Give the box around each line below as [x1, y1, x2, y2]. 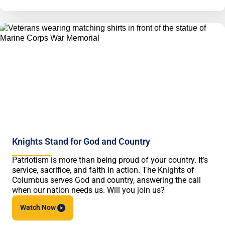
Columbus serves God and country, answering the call [12, 175, 201, 185]
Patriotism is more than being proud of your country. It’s [12, 155, 208, 165]
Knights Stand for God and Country [12, 136, 150, 147]
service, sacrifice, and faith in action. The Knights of [12, 165, 194, 175]
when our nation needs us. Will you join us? [12, 185, 165, 195]
